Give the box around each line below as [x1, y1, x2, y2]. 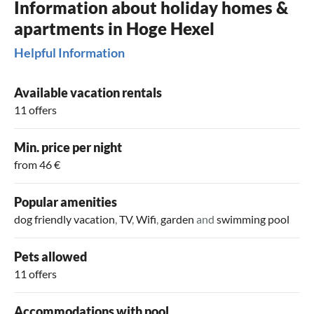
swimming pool [217, 212, 289, 226]
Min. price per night [14, 139, 122, 156]
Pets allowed [14, 249, 87, 265]
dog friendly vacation [14, 212, 115, 226]
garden [161, 212, 194, 226]
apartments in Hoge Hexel [14, 18, 214, 39]
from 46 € [14, 158, 60, 172]
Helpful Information [14, 45, 125, 61]
